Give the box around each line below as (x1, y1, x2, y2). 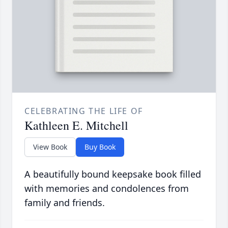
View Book (33, 142, 67, 152)
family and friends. (24, 196, 105, 209)
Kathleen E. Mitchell (24, 117, 128, 134)
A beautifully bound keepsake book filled (24, 168, 201, 181)
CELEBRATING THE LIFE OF (24, 105, 143, 117)
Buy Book (84, 142, 116, 152)
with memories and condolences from (24, 182, 189, 195)
